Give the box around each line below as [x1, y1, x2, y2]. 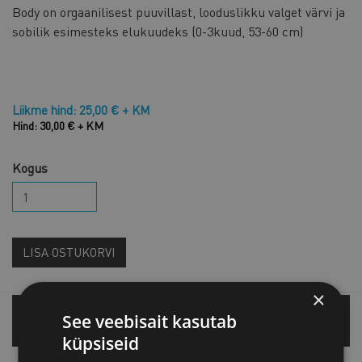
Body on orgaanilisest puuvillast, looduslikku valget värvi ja [12, 3, 345, 21]
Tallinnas [36, 312, 89, 330]
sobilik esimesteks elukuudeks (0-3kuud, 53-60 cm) [12, 23, 303, 40]
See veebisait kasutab [62, 309, 238, 333]
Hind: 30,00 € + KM [12, 118, 103, 133]
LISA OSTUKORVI [23, 244, 116, 261]
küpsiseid [62, 331, 140, 355]
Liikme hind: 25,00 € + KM [12, 102, 149, 119]
